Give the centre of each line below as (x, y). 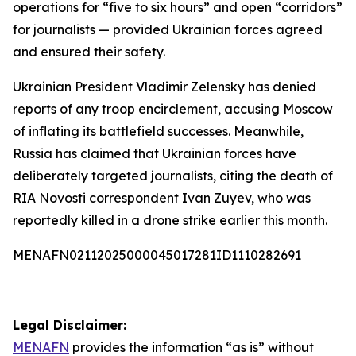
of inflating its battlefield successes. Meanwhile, (158, 131)
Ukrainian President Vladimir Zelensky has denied (164, 87)
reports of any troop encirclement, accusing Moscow (173, 109)
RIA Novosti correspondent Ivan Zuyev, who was (162, 198)
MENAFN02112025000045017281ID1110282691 (157, 255)
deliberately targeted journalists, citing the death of (173, 176)
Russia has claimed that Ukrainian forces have (155, 153)
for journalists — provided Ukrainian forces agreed (168, 29)
